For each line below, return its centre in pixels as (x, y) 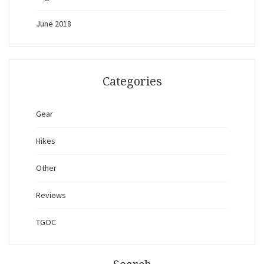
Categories (132, 82)
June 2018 (54, 24)
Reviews (51, 195)
